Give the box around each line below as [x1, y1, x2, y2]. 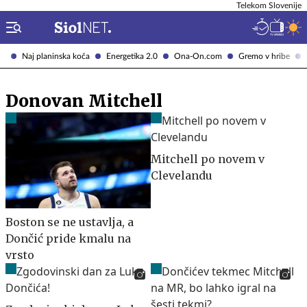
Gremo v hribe [238, 51, 290, 60]
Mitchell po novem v [151, 152, 265, 166]
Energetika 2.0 [106, 51, 158, 60]
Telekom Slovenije [236, 1, 302, 10]
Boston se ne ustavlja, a [5, 214, 134, 229]
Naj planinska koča [22, 51, 90, 60]
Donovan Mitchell [5, 90, 162, 112]
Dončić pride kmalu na [5, 231, 131, 245]
